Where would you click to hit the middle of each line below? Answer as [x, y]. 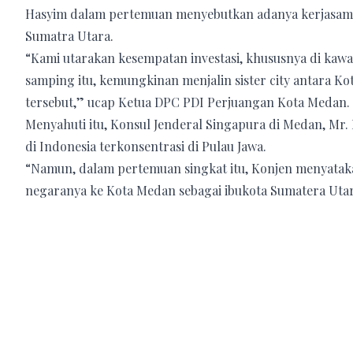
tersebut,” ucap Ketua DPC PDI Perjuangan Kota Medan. [188, 102]
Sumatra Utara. [69, 35]
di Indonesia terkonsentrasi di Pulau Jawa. [146, 146]
